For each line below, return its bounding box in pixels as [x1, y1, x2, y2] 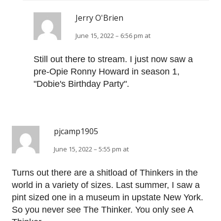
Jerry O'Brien [75, 12, 123, 24]
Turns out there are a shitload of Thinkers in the [12, 168, 198, 178]
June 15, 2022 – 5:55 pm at [54, 145, 129, 154]
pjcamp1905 [54, 126, 98, 137]
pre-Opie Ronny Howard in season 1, [34, 67, 180, 77]
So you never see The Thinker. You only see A [12, 205, 193, 215]
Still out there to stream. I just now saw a [34, 54, 193, 65]
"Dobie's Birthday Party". [34, 79, 129, 89]
